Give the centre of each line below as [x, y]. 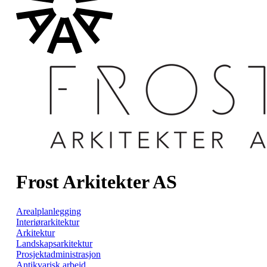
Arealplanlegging [49, 211]
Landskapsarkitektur [55, 243]
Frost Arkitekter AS [97, 182]
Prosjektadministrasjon [59, 254]
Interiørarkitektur [48, 222]
